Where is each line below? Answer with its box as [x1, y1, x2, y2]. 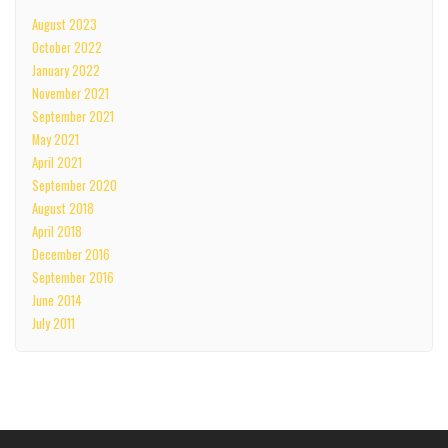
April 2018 [31, 221, 82, 241]
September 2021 [31, 106, 114, 126]
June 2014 [31, 290, 82, 310]
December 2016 [31, 244, 110, 264]
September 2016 [31, 267, 114, 287]
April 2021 [31, 152, 82, 172]
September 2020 [31, 175, 117, 195]
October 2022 [31, 37, 102, 57]
